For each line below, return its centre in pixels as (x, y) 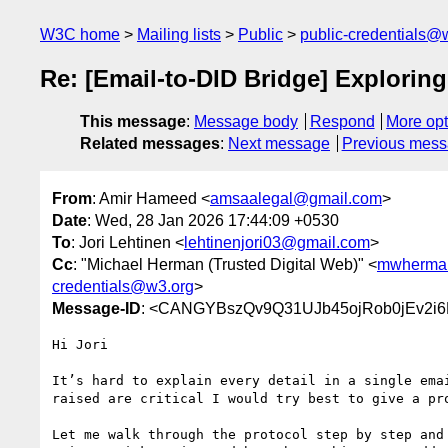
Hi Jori (80, 344)
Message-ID (96, 308)
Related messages (150, 144)
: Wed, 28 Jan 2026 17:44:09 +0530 (213, 220)
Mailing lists (179, 34)
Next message (279, 144)
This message (133, 122)
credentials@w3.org (123, 286)
